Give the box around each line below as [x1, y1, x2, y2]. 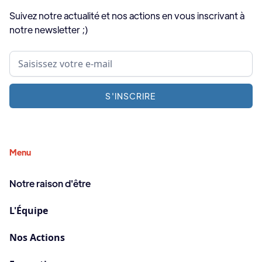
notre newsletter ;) [9, 23, 88, 36]
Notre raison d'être [9, 177, 91, 189]
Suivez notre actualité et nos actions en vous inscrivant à [9, 9, 244, 22]
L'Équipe [9, 204, 48, 217]
